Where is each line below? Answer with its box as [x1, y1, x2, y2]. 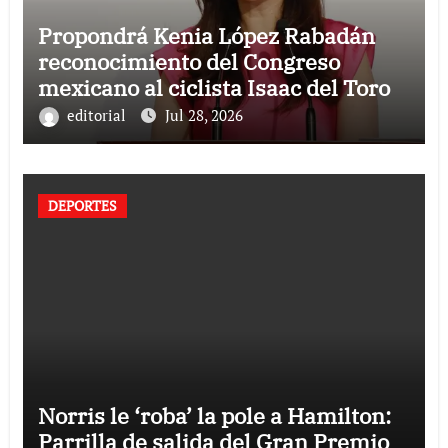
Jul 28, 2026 [164, 104, 243, 125]
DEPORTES [47, 195, 117, 215]
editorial [66, 104, 130, 125]
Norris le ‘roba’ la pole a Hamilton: [37, 400, 391, 430]
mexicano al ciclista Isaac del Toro [37, 72, 390, 102]
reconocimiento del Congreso [37, 46, 340, 76]
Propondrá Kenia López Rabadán [37, 20, 375, 50]
